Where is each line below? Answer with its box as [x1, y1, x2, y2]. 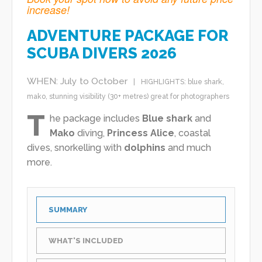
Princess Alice [107, 127, 174, 139]
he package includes [50, 113, 142, 125]
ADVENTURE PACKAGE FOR [27, 27, 229, 45]
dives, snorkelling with [27, 142, 124, 154]
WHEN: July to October [27, 75, 127, 87]
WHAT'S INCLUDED [49, 236, 123, 246]
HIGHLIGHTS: [141, 78, 188, 87]
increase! [27, 2, 70, 18]
